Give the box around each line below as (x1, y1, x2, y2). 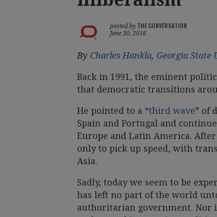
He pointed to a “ (77, 105, 149, 116)
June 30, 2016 (110, 30, 146, 37)
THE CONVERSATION (137, 21, 187, 30)
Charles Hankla (90, 50, 152, 61)
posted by (110, 22, 137, 30)
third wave (149, 105, 195, 116)
